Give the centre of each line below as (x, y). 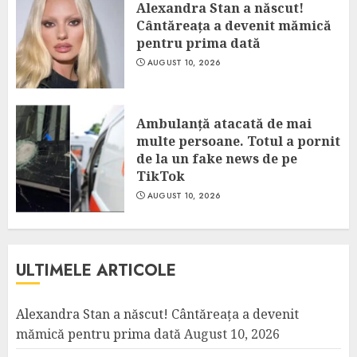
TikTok (161, 176)
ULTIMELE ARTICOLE (96, 271)
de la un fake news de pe (217, 159)
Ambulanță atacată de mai (224, 124)
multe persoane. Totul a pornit (238, 141)
